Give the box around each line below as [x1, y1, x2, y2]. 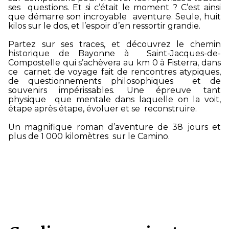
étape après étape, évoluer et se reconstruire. [8, 104, 197, 114]
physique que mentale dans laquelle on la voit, [8, 95, 221, 105]
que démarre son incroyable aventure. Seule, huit [8, 12, 221, 22]
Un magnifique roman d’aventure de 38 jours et [8, 122, 221, 132]
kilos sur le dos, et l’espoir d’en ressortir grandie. [8, 21, 200, 31]
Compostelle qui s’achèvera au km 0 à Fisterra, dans [8, 58, 221, 68]
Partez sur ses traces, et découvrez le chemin [8, 39, 221, 50]
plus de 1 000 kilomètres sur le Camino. [8, 131, 170, 142]
